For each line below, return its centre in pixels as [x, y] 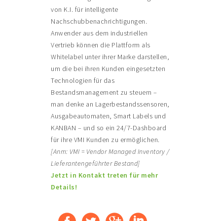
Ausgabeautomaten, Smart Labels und [109, 116]
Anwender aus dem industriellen [99, 33]
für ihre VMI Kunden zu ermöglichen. [105, 140]
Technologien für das [83, 81]
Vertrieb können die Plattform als [101, 45]
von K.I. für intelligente [85, 10]
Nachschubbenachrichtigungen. [99, 21]
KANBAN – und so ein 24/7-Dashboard [109, 128]
